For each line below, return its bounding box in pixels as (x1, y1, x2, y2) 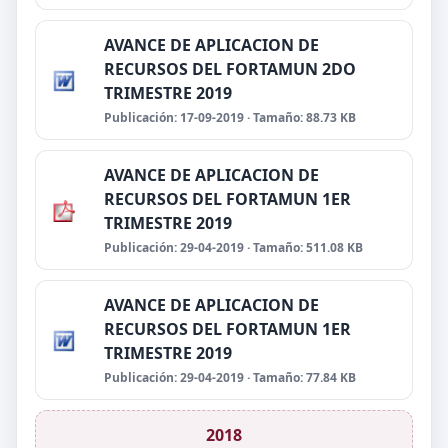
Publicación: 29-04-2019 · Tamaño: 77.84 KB (104, 369, 356, 386)
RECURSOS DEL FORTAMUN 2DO (104, 58, 356, 80)
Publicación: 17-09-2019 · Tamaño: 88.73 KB (104, 109, 356, 126)
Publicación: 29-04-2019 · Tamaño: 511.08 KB (104, 239, 363, 256)
